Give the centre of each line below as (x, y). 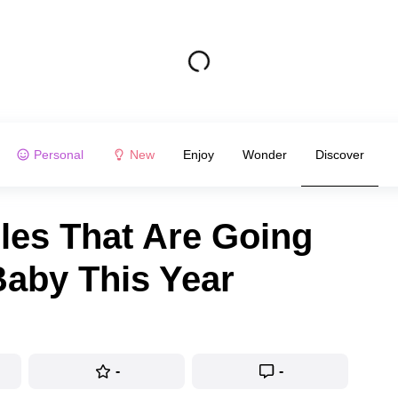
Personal (58, 154)
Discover (339, 154)
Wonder (264, 154)
